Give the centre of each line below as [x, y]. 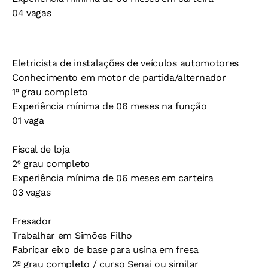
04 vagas [32, 13]
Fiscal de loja [41, 149]
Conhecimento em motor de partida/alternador [119, 77]
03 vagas [31, 192]
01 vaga [28, 121]
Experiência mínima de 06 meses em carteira [113, 178]
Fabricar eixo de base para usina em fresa [105, 250]
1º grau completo [50, 92]
